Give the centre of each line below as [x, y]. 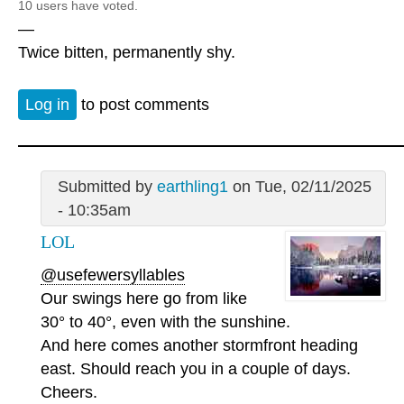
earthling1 [192, 187]
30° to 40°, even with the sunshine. [165, 321]
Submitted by [107, 187]
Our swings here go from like [144, 298]
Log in [47, 105]
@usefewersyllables [113, 275]
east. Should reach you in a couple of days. [196, 368]
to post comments [143, 105]
